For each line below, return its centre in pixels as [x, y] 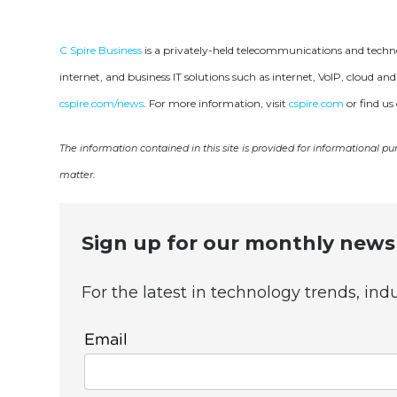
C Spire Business [101, 51]
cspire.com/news [102, 104]
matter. [78, 175]
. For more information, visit [217, 104]
